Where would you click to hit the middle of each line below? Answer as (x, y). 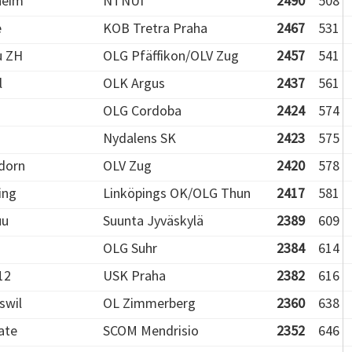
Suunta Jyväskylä (153, 220)
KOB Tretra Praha (155, 28)
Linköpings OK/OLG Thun (177, 193)
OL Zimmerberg (149, 303)
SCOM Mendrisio (151, 330)
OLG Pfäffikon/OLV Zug (171, 55)
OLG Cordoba (142, 110)
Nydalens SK (139, 138)
